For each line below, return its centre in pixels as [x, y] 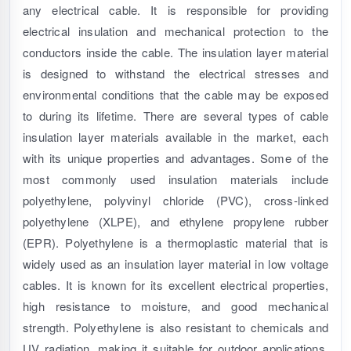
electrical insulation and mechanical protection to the [175, 31]
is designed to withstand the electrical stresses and [175, 74]
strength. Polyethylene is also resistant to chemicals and [175, 327]
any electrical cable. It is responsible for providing [175, 10]
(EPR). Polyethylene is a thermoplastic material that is [175, 243]
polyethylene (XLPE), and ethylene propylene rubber [175, 222]
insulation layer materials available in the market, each [175, 137]
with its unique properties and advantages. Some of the [175, 158]
